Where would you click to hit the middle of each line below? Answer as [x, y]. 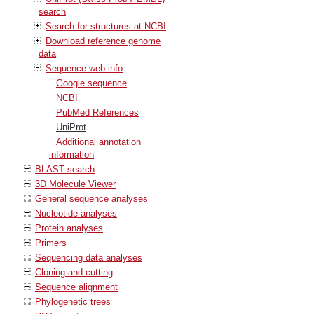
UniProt [71, 127]
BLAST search [65, 169]
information [71, 154]
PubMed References [97, 112]
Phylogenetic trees [73, 301]
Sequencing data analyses [89, 257]
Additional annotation [98, 142]
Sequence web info [84, 68]
